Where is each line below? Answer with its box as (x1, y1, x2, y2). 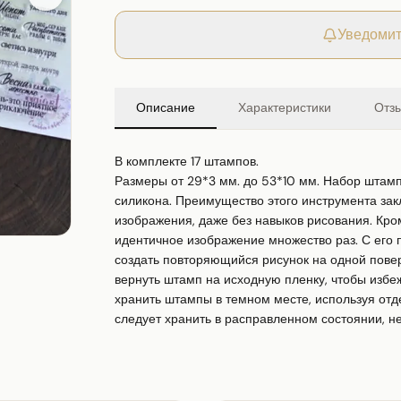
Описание (136, 99, 195, 116)
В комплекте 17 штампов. (115, 153, 259, 170)
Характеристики (238, 99, 331, 116)
